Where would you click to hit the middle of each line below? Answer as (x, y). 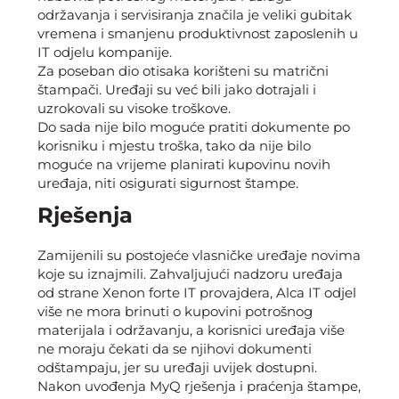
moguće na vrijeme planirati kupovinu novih (184, 164)
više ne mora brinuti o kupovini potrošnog (175, 311)
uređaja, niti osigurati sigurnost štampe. (168, 183)
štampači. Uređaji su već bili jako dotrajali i (177, 90)
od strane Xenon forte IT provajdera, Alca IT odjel (197, 293)
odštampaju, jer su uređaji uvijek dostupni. (177, 367)
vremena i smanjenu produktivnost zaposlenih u (198, 33)
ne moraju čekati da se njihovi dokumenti (175, 349)
